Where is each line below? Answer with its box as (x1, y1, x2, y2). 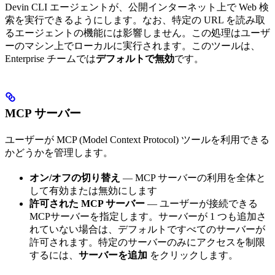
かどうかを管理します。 (5, 147, 113, 158)
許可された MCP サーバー (29, 198, 145, 209)
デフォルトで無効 (96, 53, 174, 64)
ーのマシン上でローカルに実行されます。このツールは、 (5, 41, 260, 52)
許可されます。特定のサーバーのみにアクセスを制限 (29, 237, 265, 248)
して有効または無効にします (29, 185, 157, 196)
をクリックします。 (147, 250, 238, 261)
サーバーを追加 (79, 250, 147, 261)
